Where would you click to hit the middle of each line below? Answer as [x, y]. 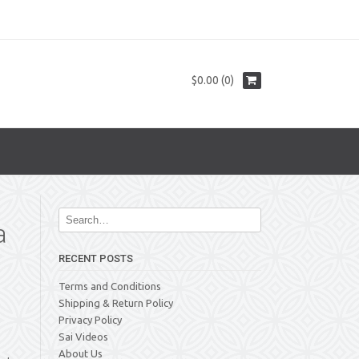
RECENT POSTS [96, 258]
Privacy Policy [90, 320]
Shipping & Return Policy [116, 303]
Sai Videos [83, 337]
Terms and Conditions [110, 286]
